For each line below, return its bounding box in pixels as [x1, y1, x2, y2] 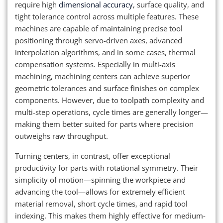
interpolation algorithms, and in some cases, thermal [15, 47, 196, 58]
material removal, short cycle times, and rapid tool [15, 199, 188, 209]
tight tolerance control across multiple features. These [15, 11, 199, 22]
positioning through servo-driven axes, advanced [15, 35, 182, 46]
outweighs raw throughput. [15, 131, 108, 141]
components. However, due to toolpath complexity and [15, 95, 204, 106]
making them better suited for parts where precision [15, 119, 194, 129]
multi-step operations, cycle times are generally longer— [15, 107, 208, 117]
